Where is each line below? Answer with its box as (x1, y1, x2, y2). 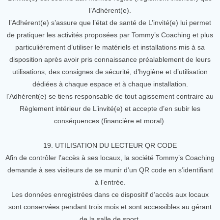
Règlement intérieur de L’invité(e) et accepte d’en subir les (20, 105, 200, 112)
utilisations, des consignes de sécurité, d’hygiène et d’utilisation (12, 68, 208, 76)
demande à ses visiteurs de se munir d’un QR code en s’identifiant (7, 166, 213, 174)
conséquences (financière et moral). (54, 117, 166, 125)
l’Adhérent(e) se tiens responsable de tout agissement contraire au (6, 92, 214, 100)
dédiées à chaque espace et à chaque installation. (32, 80, 188, 88)
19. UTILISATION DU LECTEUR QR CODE (43, 141, 177, 149)
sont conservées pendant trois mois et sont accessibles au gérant (8, 203, 212, 211)
